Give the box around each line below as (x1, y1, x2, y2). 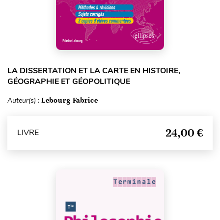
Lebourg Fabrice (41, 95, 98, 105)
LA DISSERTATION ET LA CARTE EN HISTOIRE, (7, 65, 180, 76)
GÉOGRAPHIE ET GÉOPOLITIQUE (7, 76, 130, 87)
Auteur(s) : (7, 95, 41, 105)
